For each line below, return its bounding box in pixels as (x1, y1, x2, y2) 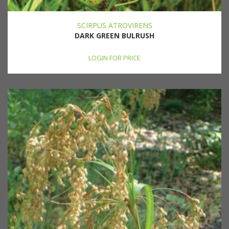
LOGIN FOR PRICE (88, 53, 141, 62)
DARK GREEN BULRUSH (75, 30, 154, 40)
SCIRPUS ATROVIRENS (77, 20, 152, 30)
